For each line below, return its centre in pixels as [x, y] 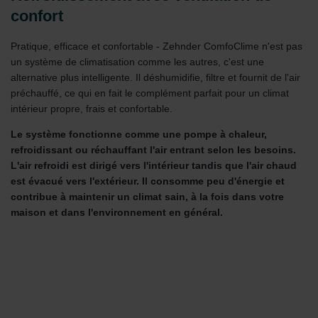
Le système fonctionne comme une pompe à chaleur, [139, 134]
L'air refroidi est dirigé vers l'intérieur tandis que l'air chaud [154, 165]
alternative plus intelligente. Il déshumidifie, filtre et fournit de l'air [155, 78]
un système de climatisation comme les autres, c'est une [137, 62]
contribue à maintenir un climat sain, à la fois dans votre [147, 196]
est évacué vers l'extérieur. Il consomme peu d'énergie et [148, 181]
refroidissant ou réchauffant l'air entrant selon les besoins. [153, 149]
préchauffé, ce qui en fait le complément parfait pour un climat [150, 93]
